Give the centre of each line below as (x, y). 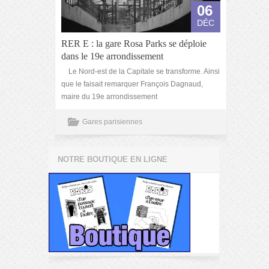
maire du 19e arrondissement (109, 97)
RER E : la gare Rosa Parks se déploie (134, 44)
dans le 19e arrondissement (112, 56)
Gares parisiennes (112, 122)
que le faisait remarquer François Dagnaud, (132, 84)
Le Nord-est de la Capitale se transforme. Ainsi (141, 71)
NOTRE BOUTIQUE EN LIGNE (113, 159)
